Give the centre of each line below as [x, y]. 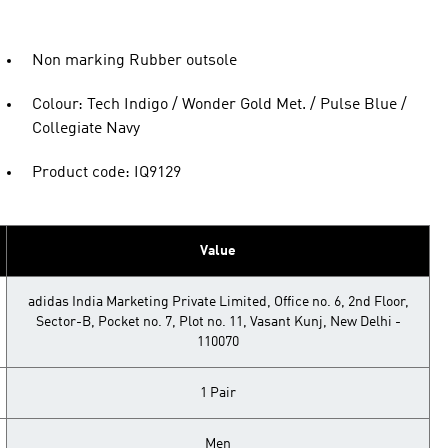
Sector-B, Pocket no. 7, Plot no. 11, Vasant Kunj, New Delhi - [218, 322]
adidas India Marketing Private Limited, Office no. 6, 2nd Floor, [218, 302]
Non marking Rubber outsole [134, 61]
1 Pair [218, 393]
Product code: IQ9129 [106, 173]
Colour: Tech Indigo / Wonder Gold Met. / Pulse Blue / [219, 105]
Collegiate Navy [86, 129]
